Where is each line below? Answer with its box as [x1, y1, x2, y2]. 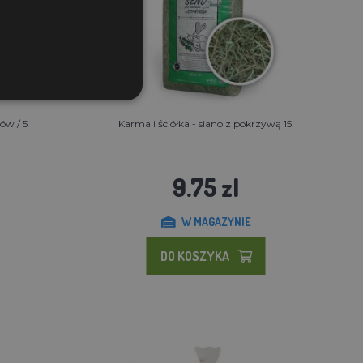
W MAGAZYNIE [181, 214, 251, 228]
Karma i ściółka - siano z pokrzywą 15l [117, 117, 294, 130]
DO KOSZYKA [160, 247, 229, 264]
